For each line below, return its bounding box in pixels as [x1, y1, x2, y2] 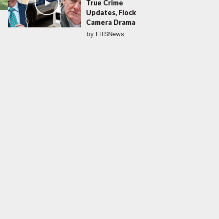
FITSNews [96, 30, 124, 38]
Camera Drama [86, 18, 135, 27]
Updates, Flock [86, 8, 136, 17]
